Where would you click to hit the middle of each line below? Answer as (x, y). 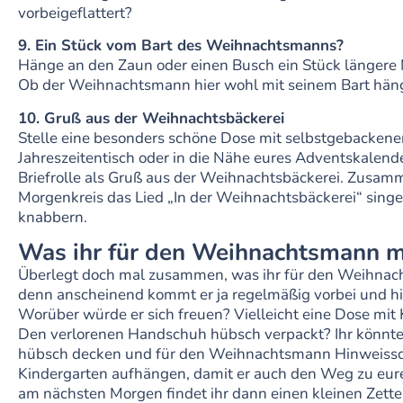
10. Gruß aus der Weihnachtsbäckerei (151, 118)
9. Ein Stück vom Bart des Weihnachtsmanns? (181, 46)
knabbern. (53, 217)
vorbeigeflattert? (75, 13)
